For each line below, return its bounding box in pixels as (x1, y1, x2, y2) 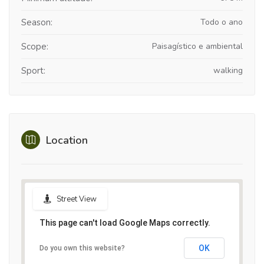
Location (43, 133, 88, 147)
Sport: (21, 64, 45, 77)
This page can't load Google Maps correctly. (39, 217, 210, 227)
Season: (21, 16, 52, 28)
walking (213, 64, 243, 76)
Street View (57, 193, 97, 204)
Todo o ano (200, 16, 243, 28)
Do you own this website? (39, 243, 125, 252)
